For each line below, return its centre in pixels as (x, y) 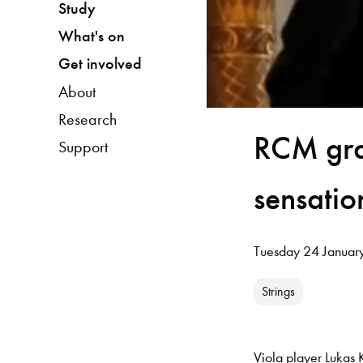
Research (87, 119)
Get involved (100, 63)
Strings (279, 291)
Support (83, 146)
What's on (91, 36)
